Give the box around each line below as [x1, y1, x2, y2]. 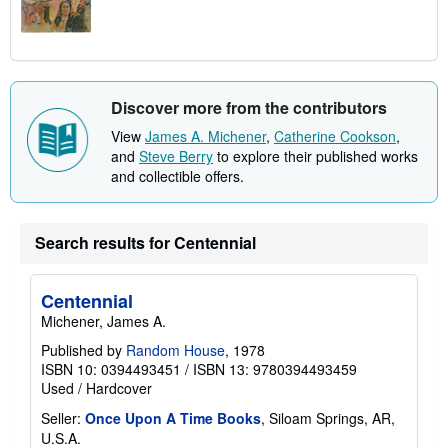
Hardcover [86, 377, 152, 398]
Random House [126, 339, 225, 360]
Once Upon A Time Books [85, 407, 261, 428]
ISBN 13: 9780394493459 [193, 358, 357, 379]
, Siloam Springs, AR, [261, 407, 395, 428]
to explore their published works [213, 145, 418, 166]
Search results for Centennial [35, 230, 256, 254]
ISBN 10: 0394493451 [41, 358, 181, 379]
